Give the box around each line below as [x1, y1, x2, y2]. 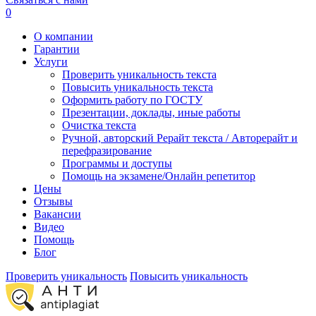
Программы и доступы [62, 157, 172, 170]
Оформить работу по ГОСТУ [62, 94, 202, 107]
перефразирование [62, 145, 152, 157]
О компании [34, 30, 93, 43]
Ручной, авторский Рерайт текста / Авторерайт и [62, 132, 298, 145]
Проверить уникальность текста [62, 68, 217, 81]
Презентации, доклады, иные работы [62, 107, 241, 119]
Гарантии [34, 43, 80, 56]
